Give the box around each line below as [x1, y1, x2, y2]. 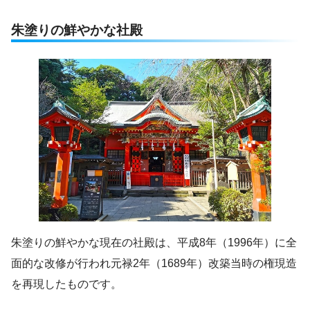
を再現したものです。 [11, 278, 122, 291]
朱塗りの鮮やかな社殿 [11, 22, 143, 37]
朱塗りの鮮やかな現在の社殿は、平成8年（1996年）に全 [11, 237, 297, 249]
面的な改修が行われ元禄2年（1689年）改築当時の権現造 [11, 257, 297, 270]
